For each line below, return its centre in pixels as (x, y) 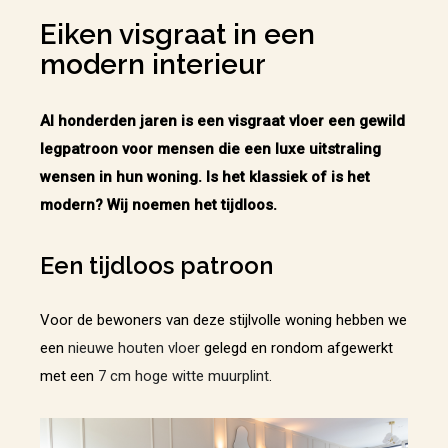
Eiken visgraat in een (177, 34)
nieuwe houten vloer (134, 347)
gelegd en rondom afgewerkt (296, 347)
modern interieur (153, 64)
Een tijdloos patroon (156, 265)
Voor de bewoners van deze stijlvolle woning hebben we (223, 319)
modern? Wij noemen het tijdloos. (158, 204)
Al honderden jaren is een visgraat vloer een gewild (222, 120)
